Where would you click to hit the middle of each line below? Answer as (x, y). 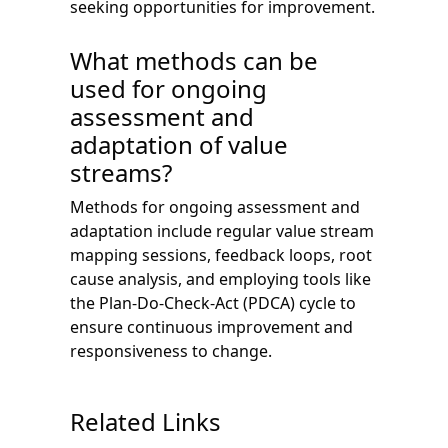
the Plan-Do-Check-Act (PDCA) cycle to (213, 302)
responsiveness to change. (171, 350)
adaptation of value (179, 144)
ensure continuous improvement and (211, 326)
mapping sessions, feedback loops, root (221, 254)
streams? (121, 172)
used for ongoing (168, 88)
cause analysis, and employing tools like (220, 278)
